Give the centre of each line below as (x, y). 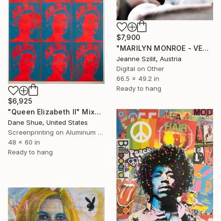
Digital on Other (140, 69)
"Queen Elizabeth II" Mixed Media (98, 112)
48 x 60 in (24, 142)
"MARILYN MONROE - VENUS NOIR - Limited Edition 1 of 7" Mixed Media (206, 48)
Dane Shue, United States (48, 123)
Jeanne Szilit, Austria (149, 59)
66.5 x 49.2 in (138, 79)
